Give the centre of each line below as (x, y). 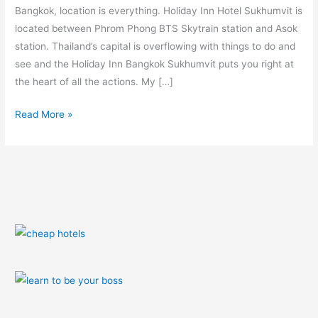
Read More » (44, 114)
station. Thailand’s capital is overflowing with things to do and (155, 46)
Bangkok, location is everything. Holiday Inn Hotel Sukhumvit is (159, 11)
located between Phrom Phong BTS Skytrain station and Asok (157, 29)
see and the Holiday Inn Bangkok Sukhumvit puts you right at (155, 64)
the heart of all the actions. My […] (94, 82)
